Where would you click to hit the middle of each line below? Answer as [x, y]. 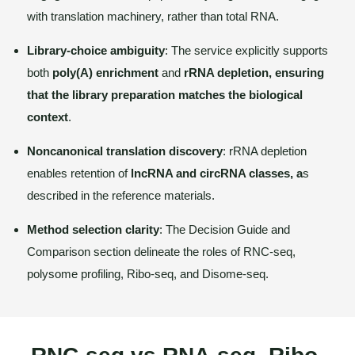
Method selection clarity [93, 229]
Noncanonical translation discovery [125, 151]
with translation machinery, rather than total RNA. [153, 16]
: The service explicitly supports [246, 50]
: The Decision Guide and [225, 229]
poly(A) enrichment [105, 73]
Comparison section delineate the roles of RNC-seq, [161, 252]
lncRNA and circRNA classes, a [217, 173]
